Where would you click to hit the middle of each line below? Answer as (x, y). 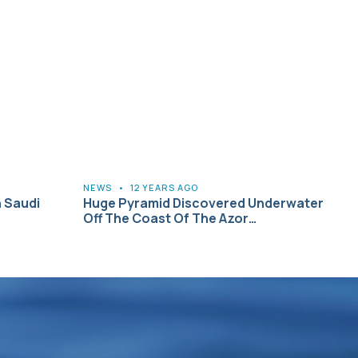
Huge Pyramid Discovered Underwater (203, 203)
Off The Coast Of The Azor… (170, 218)
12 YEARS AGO (164, 187)
